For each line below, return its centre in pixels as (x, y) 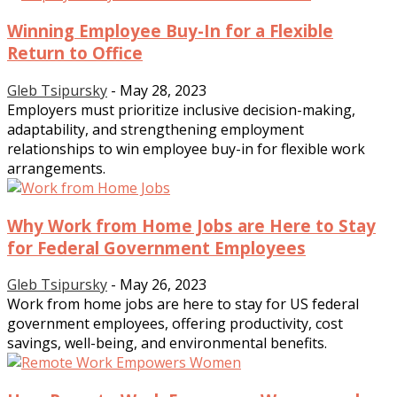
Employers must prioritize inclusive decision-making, (181, 109)
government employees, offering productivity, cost (175, 324)
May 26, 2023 (163, 285)
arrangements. (56, 168)
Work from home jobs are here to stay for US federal (183, 304)
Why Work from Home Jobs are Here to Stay (191, 225)
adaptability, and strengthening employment (156, 129)
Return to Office (75, 53)
